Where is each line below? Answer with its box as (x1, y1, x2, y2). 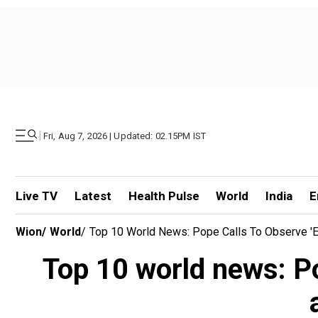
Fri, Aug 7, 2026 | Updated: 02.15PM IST (43, 130, 207, 141)
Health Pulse (128, 189, 199, 203)
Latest (74, 189, 111, 203)
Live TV (16, 189, 57, 203)
